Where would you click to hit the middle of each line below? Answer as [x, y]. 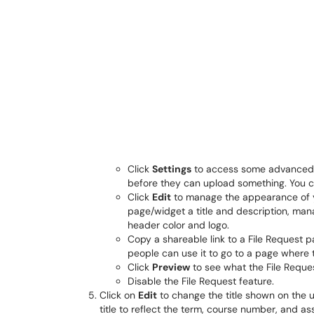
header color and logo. [178, 225]
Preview [171, 267]
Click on [119, 295]
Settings [172, 169]
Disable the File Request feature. [201, 281]
